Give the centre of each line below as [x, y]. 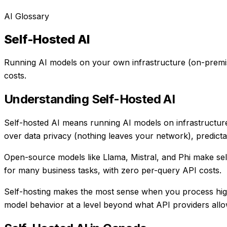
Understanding [48, 99]
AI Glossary [27, 16]
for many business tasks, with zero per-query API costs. [113, 170]
